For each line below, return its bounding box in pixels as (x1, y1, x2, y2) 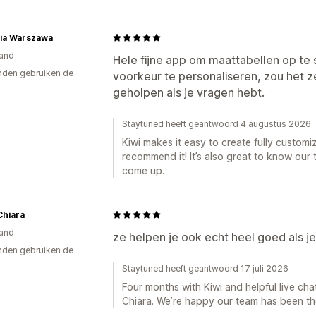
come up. (122, 164, 164, 176)
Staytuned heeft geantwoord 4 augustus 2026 (122, 118, 311, 129)
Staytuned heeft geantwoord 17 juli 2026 (122, 262, 288, 274)
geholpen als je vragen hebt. (113, 85, 265, 99)
